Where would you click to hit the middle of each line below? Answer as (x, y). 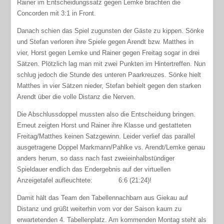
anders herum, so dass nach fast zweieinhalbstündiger (96, 158)
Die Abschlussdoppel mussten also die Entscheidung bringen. (106, 114)
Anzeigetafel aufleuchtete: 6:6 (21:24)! (84, 180)
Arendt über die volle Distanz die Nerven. (76, 96)
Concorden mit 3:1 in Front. (57, 13)
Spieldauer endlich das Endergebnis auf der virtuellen (94, 169)
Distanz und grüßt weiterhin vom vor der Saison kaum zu (99, 208)
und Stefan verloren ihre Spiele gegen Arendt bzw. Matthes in (105, 41)
